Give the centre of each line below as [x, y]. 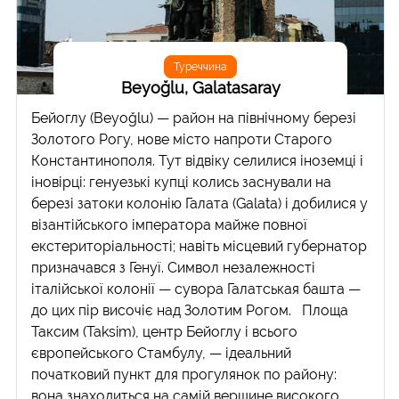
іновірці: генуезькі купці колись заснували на [182, 182]
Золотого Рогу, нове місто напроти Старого [182, 139]
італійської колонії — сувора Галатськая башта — [196, 289]
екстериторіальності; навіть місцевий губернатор [199, 246]
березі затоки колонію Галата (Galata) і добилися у [200, 203]
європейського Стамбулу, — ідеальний [162, 353]
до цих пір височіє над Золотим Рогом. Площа [190, 310]
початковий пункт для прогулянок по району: [184, 374]
